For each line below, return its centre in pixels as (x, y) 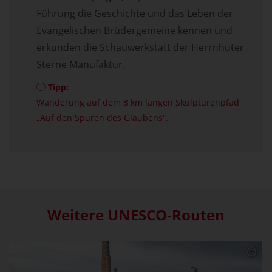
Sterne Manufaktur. (81, 64)
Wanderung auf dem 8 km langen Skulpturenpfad (138, 102)
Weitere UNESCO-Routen (136, 214)
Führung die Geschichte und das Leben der (135, 13)
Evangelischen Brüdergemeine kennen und (134, 30)
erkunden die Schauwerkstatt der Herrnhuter (140, 47)
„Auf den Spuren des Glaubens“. (102, 117)
